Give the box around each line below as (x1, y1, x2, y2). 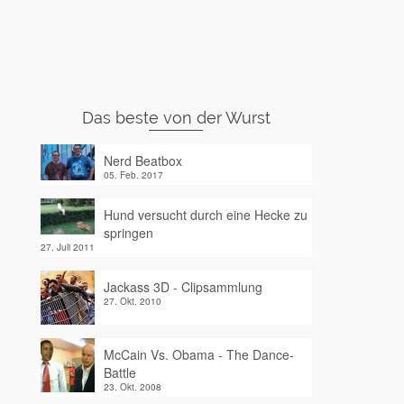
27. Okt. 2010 (103, 295, 161, 308)
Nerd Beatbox (103, 151, 182, 170)
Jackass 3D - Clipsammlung (103, 278, 262, 296)
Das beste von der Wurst (81, 108, 271, 127)
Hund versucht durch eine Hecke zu (103, 206, 308, 224)
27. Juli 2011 (40, 241, 95, 253)
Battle (103, 363, 136, 381)
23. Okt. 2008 (103, 381, 161, 393)
